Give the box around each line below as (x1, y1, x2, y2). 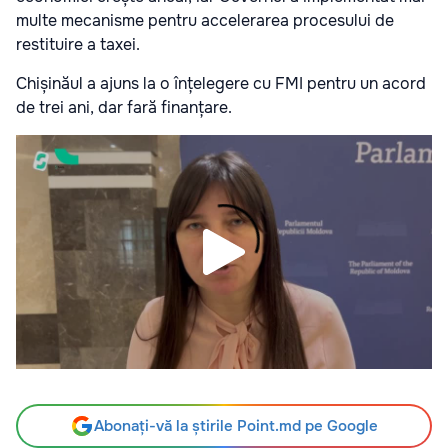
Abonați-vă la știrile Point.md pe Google (94, 416, 378, 437)
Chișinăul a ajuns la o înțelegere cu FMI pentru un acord (16, 73, 426, 95)
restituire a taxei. (16, 34, 140, 56)
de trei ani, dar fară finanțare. (16, 97, 232, 119)
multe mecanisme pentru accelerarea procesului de (16, 10, 394, 32)
